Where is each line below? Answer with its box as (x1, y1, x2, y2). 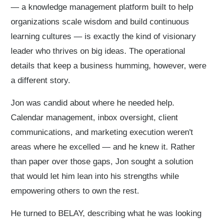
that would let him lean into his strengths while (11, 172, 179, 181)
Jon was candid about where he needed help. (11, 98, 175, 108)
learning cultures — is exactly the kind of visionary (11, 32, 197, 41)
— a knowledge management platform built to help (11, 2, 194, 12)
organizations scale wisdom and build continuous (11, 17, 190, 26)
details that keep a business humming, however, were (11, 61, 207, 70)
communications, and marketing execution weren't (11, 128, 194, 137)
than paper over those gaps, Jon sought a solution (11, 157, 194, 166)
